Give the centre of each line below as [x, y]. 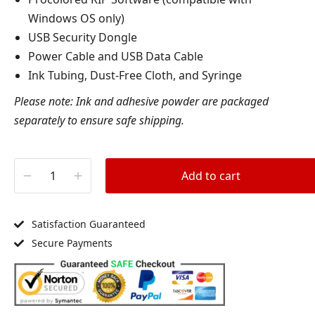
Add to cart [211, 176]
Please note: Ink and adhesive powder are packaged [141, 101]
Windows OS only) [76, 18]
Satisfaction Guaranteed [88, 224]
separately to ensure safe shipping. [99, 120]
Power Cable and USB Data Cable [116, 56]
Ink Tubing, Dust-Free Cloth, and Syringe [135, 75]
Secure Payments [72, 243]
